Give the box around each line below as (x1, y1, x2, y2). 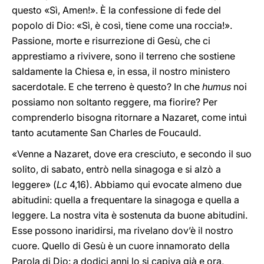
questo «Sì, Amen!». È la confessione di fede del (12, 4, 221, 16)
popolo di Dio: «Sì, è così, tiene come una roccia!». (12, 19, 232, 31)
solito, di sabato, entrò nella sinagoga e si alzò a (12, 163, 221, 175)
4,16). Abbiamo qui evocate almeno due (67, 179, 242, 190)
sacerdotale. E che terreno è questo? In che (12, 81, 202, 93)
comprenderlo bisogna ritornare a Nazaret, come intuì (12, 111, 247, 123)
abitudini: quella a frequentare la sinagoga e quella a (12, 194, 239, 206)
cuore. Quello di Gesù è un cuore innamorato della (12, 240, 230, 252)
